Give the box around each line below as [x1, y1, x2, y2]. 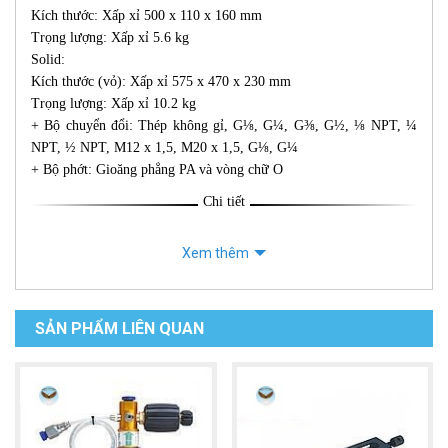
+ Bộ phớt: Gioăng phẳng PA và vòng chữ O [31, 162, 283, 178]
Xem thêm [182, 245, 249, 262]
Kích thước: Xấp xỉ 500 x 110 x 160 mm [31, 8, 262, 24]
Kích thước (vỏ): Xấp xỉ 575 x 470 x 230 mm [31, 74, 291, 90]
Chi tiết [203, 194, 245, 210]
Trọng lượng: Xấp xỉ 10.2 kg [31, 96, 196, 112]
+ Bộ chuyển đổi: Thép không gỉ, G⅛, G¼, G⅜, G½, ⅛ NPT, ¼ [31, 118, 417, 134]
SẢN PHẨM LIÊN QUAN [35, 319, 204, 339]
